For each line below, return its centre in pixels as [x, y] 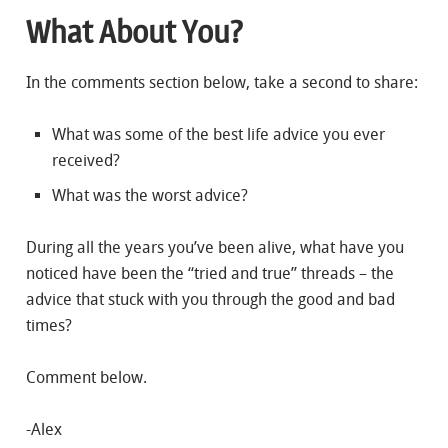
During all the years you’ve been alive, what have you [215, 247]
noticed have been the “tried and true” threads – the [210, 273]
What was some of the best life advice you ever [218, 134]
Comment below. [86, 377]
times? [49, 325]
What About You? [134, 32]
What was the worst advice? [150, 195]
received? [86, 160]
